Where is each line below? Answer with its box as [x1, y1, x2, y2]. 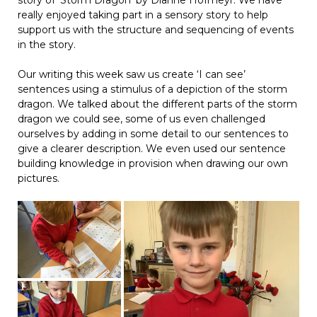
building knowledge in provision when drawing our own [18, 156, 288, 170]
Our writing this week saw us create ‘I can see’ [18, 67, 246, 81]
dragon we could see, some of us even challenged [18, 112, 265, 125]
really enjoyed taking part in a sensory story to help [18, 8, 268, 21]
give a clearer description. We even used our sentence [18, 142, 286, 155]
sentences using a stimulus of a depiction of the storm [18, 82, 287, 96]
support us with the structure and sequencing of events [18, 23, 294, 36]
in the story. [18, 38, 76, 51]
